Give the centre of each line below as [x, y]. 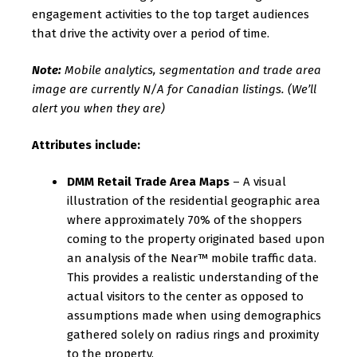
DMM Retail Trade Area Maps [148, 182]
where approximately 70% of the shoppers [184, 220]
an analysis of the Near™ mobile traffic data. [192, 258]
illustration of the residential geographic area [194, 201]
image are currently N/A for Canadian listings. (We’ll [174, 89]
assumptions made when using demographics [194, 316]
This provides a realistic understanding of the [193, 277]
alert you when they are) [100, 108]
